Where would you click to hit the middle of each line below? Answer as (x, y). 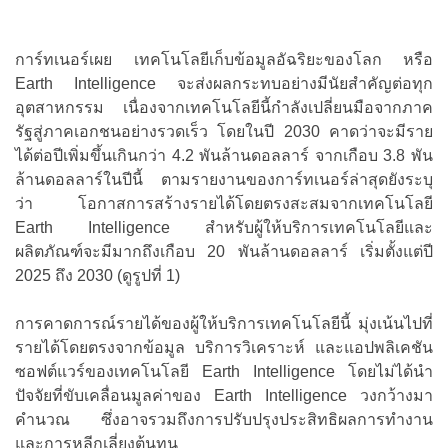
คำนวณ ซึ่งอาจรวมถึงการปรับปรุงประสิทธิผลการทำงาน (224, 420)
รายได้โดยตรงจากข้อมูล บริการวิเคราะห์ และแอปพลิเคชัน (224, 348)
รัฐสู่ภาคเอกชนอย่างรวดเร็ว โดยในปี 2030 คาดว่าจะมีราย (224, 132)
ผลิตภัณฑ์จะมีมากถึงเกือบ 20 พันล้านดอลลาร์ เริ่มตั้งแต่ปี (224, 252)
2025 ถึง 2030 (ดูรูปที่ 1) (97, 276)
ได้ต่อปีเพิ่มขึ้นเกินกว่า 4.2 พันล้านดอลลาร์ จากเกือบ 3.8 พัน (224, 156)
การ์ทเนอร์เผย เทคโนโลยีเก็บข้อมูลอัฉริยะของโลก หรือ (224, 60)
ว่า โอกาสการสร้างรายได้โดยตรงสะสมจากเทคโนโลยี (224, 204)
